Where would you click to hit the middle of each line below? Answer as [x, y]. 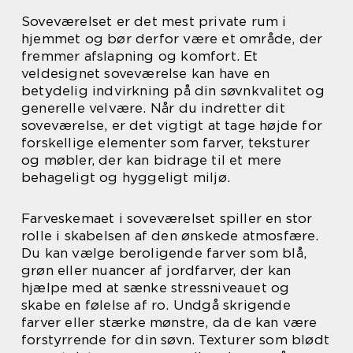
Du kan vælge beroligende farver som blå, [164, 253]
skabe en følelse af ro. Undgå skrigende [156, 305]
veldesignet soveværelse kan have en [146, 73]
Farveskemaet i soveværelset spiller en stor [167, 218]
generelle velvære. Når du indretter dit [153, 108]
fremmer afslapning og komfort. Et [140, 56]
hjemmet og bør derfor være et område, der [172, 39]
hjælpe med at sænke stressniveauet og [156, 288]
